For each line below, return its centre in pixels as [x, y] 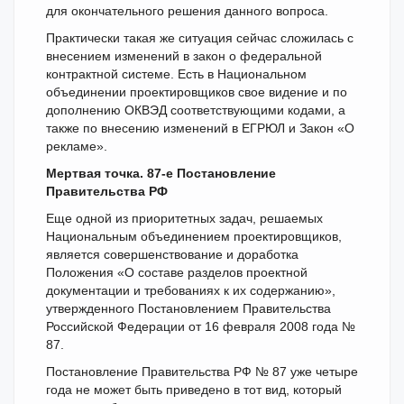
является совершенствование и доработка [172, 254]
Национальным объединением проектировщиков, [194, 236]
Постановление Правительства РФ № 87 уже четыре [202, 372]
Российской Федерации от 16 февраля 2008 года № [201, 326]
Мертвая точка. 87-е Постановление [161, 173]
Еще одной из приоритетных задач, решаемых [184, 218]
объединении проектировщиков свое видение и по [197, 92]
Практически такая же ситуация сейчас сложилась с [200, 38]
